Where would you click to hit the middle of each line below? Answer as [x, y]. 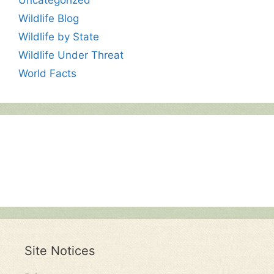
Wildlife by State [59, 36]
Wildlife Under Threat [71, 55]
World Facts [47, 73]
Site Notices [60, 250]
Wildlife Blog [49, 18]
